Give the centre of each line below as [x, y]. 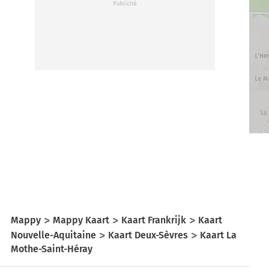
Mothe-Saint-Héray [52, 249]
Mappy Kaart [81, 220]
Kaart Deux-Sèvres [148, 235]
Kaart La [218, 235]
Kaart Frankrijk [154, 220]
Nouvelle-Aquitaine [53, 235]
